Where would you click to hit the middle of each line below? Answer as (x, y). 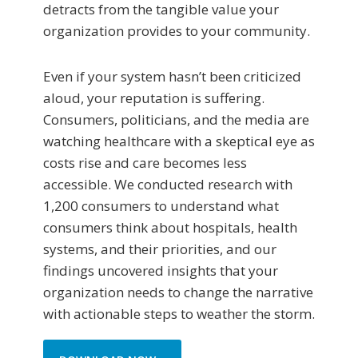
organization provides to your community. (177, 31)
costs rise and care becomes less (145, 163)
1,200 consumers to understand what (161, 206)
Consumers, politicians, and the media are (176, 120)
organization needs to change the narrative (178, 292)
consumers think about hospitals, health (170, 228)
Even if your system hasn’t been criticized (172, 77)
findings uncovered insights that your (161, 271)
